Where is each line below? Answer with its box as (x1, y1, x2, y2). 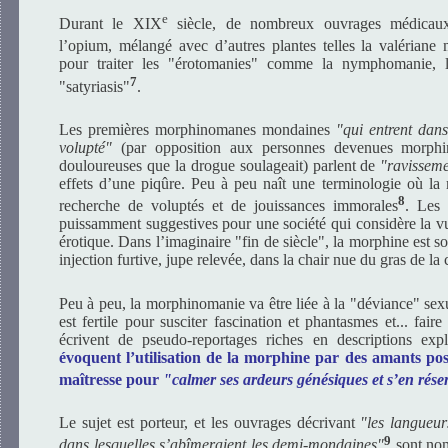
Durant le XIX (59, 14, 162, 32)
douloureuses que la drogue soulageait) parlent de (59, 156, 381, 174)
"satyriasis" (59, 77, 130, 95)
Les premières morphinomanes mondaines (59, 120, 336, 138)
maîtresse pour (59, 370, 163, 388)
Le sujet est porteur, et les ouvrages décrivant (59, 414, 361, 432)
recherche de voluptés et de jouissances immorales (59, 197, 398, 215)
